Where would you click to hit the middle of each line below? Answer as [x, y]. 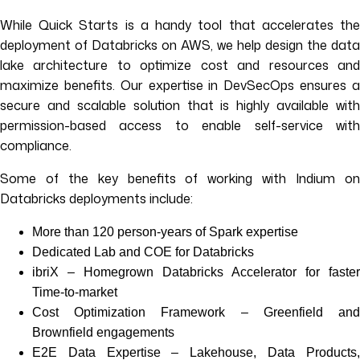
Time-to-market [75, 292]
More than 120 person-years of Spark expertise [165, 231]
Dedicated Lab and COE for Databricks [143, 252]
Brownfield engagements [103, 332]
